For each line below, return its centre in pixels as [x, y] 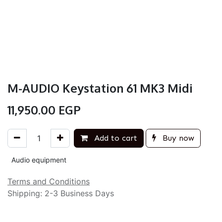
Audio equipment [39, 160]
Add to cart [114, 138]
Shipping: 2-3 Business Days [61, 193]
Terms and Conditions [49, 181]
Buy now [177, 138]
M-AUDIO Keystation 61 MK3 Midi [100, 88]
